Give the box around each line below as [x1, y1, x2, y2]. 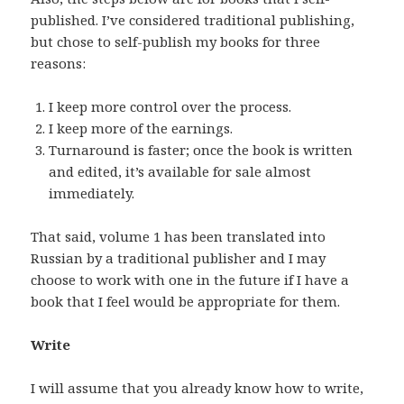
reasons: [31, 54, 87, 73]
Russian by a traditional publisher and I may [31, 249, 326, 268]
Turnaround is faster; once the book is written [49, 141, 353, 160]
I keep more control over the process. [49, 97, 292, 116]
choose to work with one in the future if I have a [31, 271, 350, 289]
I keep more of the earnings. [49, 119, 234, 138]
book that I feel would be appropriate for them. [31, 292, 341, 311]
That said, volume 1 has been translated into [31, 227, 326, 246]
